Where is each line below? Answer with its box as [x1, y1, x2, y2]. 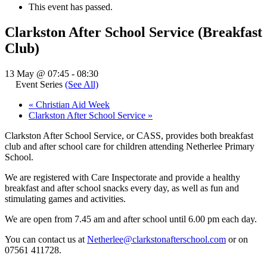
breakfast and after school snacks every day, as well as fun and [5, 182, 239, 193]
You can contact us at [5, 234, 87, 244]
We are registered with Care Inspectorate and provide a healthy [5, 172, 240, 182]
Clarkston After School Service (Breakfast [5, 24, 262, 40]
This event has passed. [29, 2, 113, 12]
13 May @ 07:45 [5, 68, 69, 79]
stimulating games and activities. [5, 193, 126, 204]
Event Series [15, 79, 65, 89]
